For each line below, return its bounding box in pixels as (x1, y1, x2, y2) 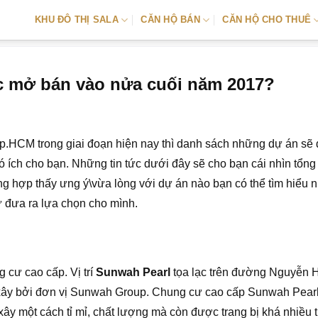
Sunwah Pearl (96, 266, 170, 279)
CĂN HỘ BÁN (141, 14, 200, 25)
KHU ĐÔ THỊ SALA (35, 14, 119, 25)
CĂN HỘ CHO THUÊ (222, 14, 312, 25)
